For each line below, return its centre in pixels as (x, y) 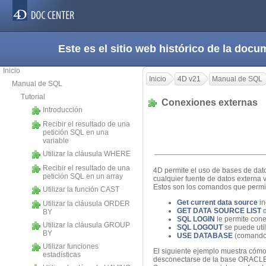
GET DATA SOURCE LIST (219, 211)
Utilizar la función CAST (81, 189)
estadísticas (62, 255)
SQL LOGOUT (200, 228)
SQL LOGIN (196, 219)
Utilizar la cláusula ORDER (86, 204)
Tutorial (33, 97)
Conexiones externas (211, 102)
